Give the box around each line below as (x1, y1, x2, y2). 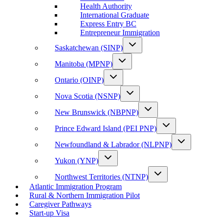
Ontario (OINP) (55, 76, 104, 84)
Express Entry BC (80, 20, 136, 28)
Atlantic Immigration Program (29, 182, 122, 191)
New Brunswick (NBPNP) (55, 108, 138, 116)
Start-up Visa (29, 209, 69, 217)
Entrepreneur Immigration (80, 28, 160, 37)
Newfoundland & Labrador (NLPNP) (55, 140, 172, 149)
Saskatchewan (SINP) (55, 44, 123, 52)
